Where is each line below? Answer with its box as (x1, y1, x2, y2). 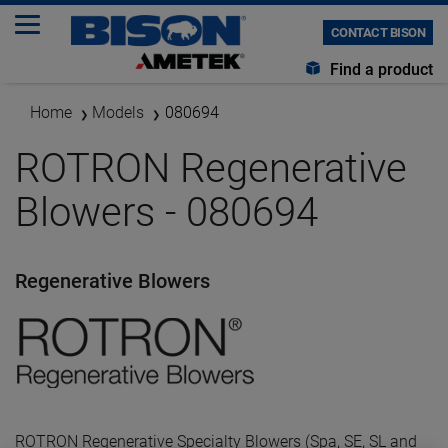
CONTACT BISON (330, 25, 425, 40)
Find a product (326, 60, 433, 79)
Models (92, 103, 144, 122)
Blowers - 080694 (15, 189, 318, 236)
